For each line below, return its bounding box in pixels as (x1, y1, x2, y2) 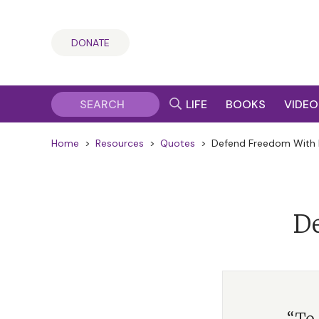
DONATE (71, 36, 110, 49)
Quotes (160, 137, 195, 150)
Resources (95, 137, 144, 150)
